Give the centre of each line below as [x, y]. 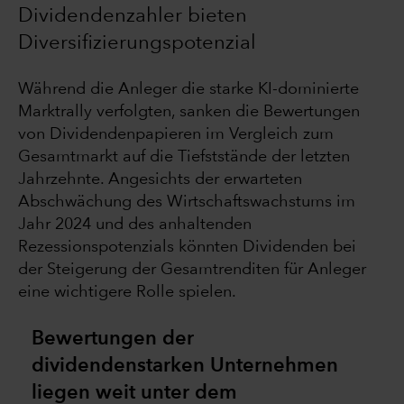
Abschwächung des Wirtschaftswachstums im [187, 202]
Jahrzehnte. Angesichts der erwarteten [160, 180]
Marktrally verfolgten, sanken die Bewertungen [189, 112]
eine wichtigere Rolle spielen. [127, 293]
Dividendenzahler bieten [133, 17]
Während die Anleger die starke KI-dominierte [188, 90]
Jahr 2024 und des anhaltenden [135, 225]
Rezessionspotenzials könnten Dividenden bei [187, 248]
